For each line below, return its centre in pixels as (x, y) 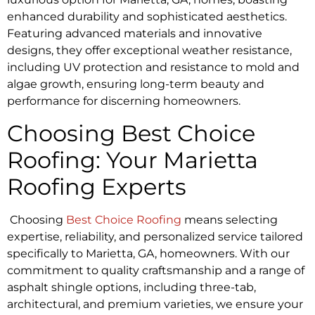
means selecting (230, 219)
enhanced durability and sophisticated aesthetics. (147, 17)
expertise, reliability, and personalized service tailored (155, 236)
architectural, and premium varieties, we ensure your (155, 304)
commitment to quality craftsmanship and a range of (156, 270)
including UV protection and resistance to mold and (153, 67)
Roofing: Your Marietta (133, 160)
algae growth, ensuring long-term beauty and (136, 84)
